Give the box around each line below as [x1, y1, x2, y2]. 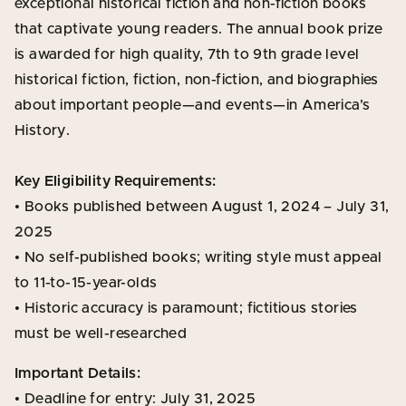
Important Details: [14, 365, 141, 381]
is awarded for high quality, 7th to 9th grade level [14, 46, 360, 62]
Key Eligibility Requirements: [14, 173, 217, 188]
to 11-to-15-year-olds [14, 275, 158, 290]
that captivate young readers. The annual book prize [14, 21, 383, 36]
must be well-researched [14, 325, 188, 341]
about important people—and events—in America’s [14, 97, 371, 112]
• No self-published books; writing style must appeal [14, 249, 382, 265]
